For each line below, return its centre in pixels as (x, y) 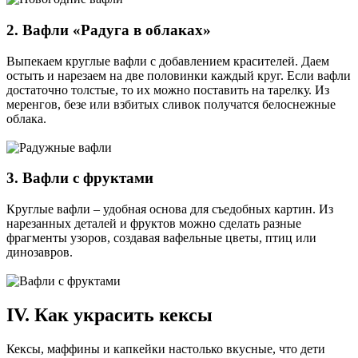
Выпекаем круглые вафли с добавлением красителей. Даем (168, 61)
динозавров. (40, 252)
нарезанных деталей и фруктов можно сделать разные (154, 223)
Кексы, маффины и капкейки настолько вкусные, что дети (166, 348)
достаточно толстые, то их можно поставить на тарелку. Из (168, 89)
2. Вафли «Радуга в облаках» (109, 30)
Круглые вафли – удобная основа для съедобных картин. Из (170, 209)
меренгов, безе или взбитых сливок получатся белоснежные (171, 104)
